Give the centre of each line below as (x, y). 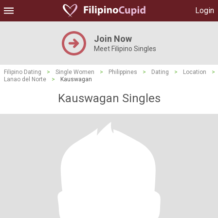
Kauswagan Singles (109, 98)
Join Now (113, 39)
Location (195, 72)
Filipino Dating (23, 72)
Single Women (75, 72)
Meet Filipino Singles (125, 49)
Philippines (123, 72)
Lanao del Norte (25, 79)
